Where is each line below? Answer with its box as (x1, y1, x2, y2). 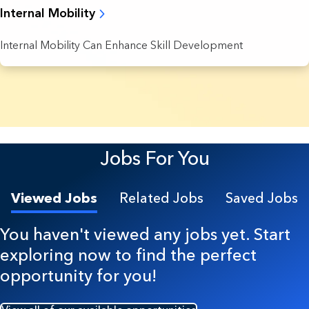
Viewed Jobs (11, 189, 97, 206)
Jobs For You (99, 146, 210, 170)
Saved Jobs (226, 189, 298, 206)
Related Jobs (119, 189, 203, 206)
